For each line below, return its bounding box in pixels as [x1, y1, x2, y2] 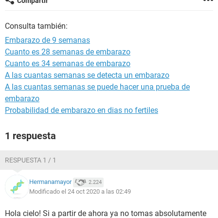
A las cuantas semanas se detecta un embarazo [5, 71, 169, 80]
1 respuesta [5, 130, 56, 142]
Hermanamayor [29, 178, 72, 186]
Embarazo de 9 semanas [5, 36, 90, 45]
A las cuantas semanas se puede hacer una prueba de [5, 82, 190, 91]
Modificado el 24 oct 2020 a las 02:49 [29, 188, 131, 195]
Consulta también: [5, 21, 68, 31]
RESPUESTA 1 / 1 [5, 156, 56, 164]
